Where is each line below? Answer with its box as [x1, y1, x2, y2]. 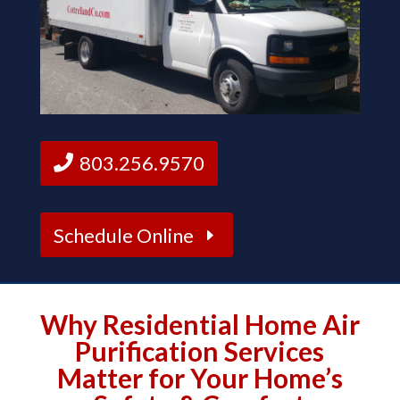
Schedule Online [54, 222, 195, 247]
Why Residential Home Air [39, 308, 360, 341]
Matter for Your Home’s [56, 362, 343, 395]
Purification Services [75, 335, 325, 368]
